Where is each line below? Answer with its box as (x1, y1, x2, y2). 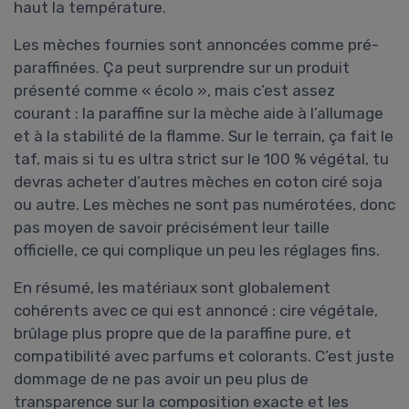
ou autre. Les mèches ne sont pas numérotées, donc (14, 195, 395, 215)
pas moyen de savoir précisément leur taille (14, 218, 330, 237)
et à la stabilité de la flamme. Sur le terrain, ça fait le (14, 127, 393, 146)
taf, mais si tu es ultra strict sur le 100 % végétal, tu (14, 150, 389, 169)
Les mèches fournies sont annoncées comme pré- (14, 36, 379, 55)
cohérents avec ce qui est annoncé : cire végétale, (14, 301, 378, 320)
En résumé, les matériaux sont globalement (14, 278, 330, 298)
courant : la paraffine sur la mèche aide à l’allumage (14, 104, 383, 123)
